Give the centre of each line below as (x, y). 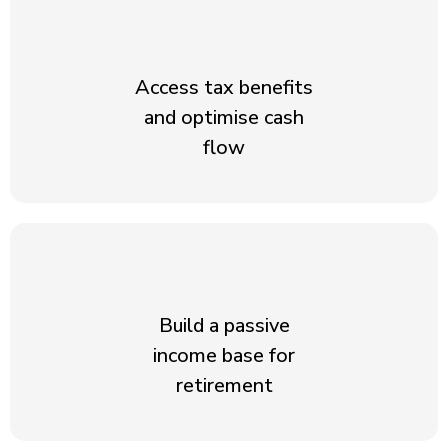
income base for (224, 355)
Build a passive (224, 325)
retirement (224, 385)
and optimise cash (224, 117)
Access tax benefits (224, 87)
